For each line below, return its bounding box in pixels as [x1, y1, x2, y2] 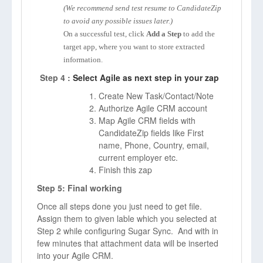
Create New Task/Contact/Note [99, 90, 214, 102]
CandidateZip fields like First [99, 127, 204, 139]
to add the [183, 29, 215, 38]
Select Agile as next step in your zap [73, 72, 219, 83]
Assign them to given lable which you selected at [37, 213, 217, 224]
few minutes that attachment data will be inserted [37, 237, 218, 249]
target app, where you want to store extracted [63, 42, 205, 51]
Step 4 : [40, 72, 73, 83]
